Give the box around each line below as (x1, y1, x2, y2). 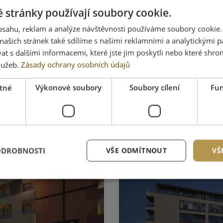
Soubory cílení (129, 82, 180, 92)
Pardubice (152, 77, 201, 90)
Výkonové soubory (35, 82, 102, 92)
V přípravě (40, 166, 74, 177)
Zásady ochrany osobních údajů (21, 59, 130, 69)
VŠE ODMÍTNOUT (106, 145, 167, 155)
